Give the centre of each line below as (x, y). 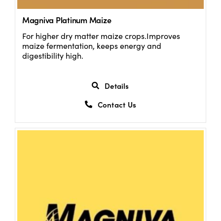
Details (117, 85)
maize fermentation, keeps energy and (92, 46)
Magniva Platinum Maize (67, 20)
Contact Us (117, 104)
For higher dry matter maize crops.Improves (101, 36)
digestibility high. (53, 56)
